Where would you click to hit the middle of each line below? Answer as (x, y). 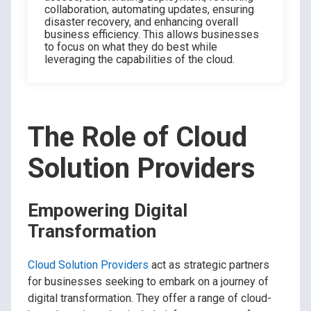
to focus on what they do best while (131, 47)
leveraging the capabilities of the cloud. (140, 60)
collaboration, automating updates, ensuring (149, 10)
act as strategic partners (209, 264)
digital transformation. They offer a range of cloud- (150, 298)
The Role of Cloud (137, 137)
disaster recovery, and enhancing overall (141, 22)
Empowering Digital (108, 210)
